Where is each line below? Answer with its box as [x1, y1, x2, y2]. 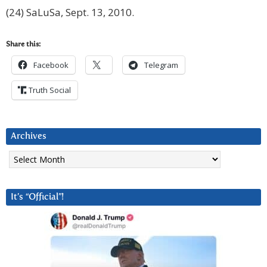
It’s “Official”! [11, 193, 64, 202]
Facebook [33, 60, 69, 71]
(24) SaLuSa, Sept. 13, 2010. [6, 5, 134, 20]
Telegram [144, 60, 178, 71]
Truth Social [29, 85, 71, 96]
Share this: [6, 41, 41, 49]
